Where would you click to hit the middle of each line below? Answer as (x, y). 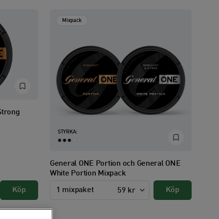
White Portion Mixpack (88, 173)
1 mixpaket (75, 190)
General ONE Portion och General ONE (115, 164)
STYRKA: (67, 132)
